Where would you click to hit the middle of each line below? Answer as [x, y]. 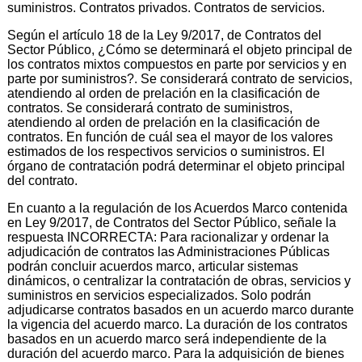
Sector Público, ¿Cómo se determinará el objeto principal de [180, 49]
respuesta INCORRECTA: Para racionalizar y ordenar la [168, 237]
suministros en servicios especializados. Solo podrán [159, 295]
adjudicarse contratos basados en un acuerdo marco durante [181, 309]
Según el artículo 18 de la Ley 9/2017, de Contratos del [164, 35]
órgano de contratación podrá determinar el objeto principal [176, 166]
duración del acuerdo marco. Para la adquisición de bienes [176, 353]
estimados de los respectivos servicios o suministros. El [166, 151]
